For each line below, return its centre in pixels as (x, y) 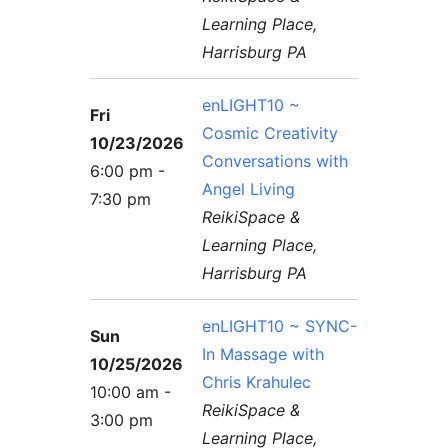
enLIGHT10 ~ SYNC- (280, 325)
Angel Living (249, 188)
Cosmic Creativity (270, 132)
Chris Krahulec (257, 381)
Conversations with (275, 160)
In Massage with (263, 353)
